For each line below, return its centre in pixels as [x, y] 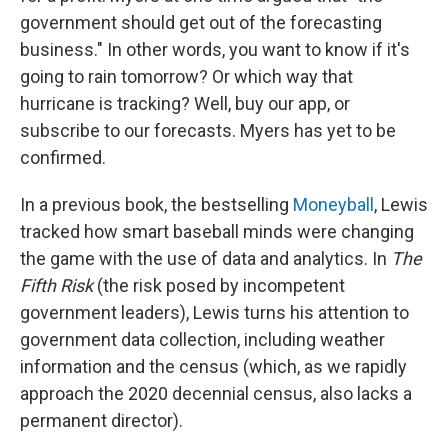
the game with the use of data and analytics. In [205, 258]
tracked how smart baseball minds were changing [217, 231]
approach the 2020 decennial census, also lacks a [216, 393]
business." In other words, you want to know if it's [215, 49]
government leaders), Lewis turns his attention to [214, 312]
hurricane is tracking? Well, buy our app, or [185, 103]
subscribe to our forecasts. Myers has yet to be [208, 130]
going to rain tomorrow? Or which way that [186, 76]
